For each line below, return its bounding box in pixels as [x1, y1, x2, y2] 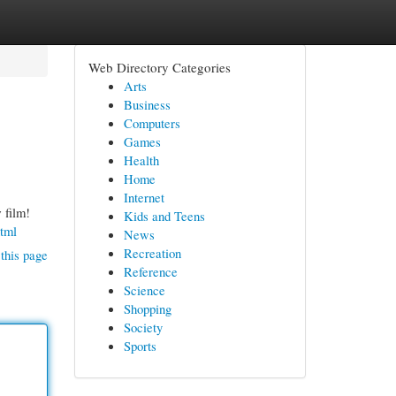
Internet [123, 188, 164, 206]
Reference [123, 263, 178, 280]
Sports [123, 337, 156, 354]
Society [123, 318, 163, 336]
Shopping [123, 300, 171, 317]
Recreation [123, 244, 181, 262]
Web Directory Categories [88, 58, 231, 76]
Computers [123, 114, 180, 132]
